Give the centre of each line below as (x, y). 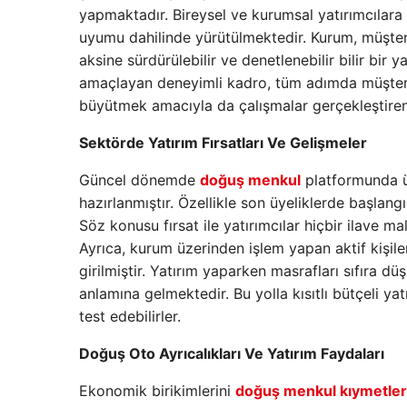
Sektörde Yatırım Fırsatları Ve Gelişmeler (223, 142)
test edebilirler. (130, 316)
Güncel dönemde (139, 179)
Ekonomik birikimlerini (157, 390)
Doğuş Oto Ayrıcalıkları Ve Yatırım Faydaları (232, 353)
